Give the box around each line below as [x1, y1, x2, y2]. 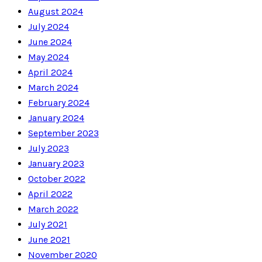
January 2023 [28, 158, 84, 170]
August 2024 [28, 6, 83, 18]
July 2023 [28, 143, 69, 154]
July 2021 [28, 219, 67, 230]
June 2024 [28, 36, 72, 48]
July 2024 [28, 21, 69, 33]
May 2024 [28, 51, 69, 63]
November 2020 [28, 249, 97, 261]
